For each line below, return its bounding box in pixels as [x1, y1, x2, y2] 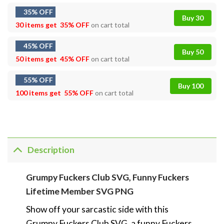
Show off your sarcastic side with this [25, 203, 168, 214]
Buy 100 [178, 81, 203, 90]
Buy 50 [182, 47, 203, 56]
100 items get [15, 88, 62, 97]
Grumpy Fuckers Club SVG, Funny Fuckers [25, 171, 189, 182]
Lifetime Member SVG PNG [25, 185, 133, 196]
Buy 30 [182, 13, 203, 22]
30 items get [15, 20, 58, 29]
